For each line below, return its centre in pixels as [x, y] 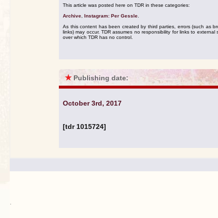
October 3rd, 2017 [92, 103]
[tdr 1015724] [84, 127]
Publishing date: [101, 78]
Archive [72, 16]
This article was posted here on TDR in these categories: [126, 5]
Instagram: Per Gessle [111, 16]
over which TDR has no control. [98, 37]
